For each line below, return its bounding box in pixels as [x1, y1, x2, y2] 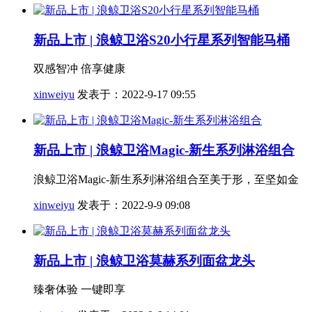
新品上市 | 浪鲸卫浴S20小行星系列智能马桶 [33, 32, 290, 47]
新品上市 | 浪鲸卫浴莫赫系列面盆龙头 [33, 253, 255, 268]
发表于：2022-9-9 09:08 [75, 198, 190, 211]
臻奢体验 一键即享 [33, 283, 125, 296]
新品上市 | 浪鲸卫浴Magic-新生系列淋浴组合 [33, 143, 295, 158]
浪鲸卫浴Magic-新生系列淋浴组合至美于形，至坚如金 [33, 173, 299, 185]
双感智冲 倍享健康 [33, 63, 125, 75]
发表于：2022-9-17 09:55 [75, 88, 196, 101]
